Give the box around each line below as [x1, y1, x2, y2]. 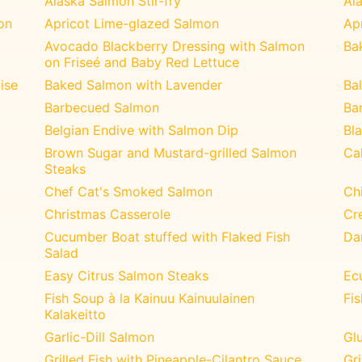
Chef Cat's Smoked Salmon [44, 183, 213, 200]
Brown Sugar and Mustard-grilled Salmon [44, 144, 297, 161]
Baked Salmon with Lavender [44, 76, 223, 93]
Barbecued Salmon [44, 99, 160, 116]
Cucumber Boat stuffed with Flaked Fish [44, 228, 291, 245]
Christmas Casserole [44, 205, 171, 222]
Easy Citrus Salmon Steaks [44, 267, 209, 284]
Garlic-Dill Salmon [44, 328, 155, 345]
